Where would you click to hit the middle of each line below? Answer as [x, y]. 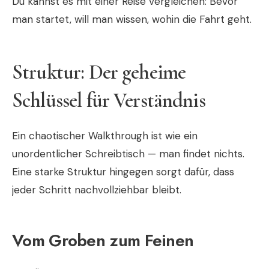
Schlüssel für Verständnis [109, 100]
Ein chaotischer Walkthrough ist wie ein [105, 135]
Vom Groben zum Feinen [103, 240]
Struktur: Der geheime [99, 72]
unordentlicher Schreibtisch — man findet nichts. [128, 153]
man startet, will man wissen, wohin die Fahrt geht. [132, 19]
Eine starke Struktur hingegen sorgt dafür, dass [123, 171]
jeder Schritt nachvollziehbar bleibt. [97, 189]
